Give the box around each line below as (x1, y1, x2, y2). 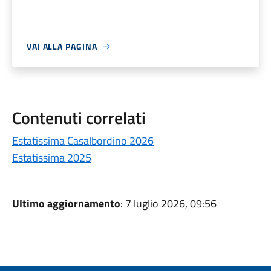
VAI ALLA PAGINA (26, 40, 97, 53)
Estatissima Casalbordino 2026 (11, 132, 154, 149)
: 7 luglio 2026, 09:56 (120, 195, 217, 212)
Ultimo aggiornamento (11, 195, 120, 212)
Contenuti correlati (11, 105, 146, 131)
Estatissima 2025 (11, 149, 91, 166)
